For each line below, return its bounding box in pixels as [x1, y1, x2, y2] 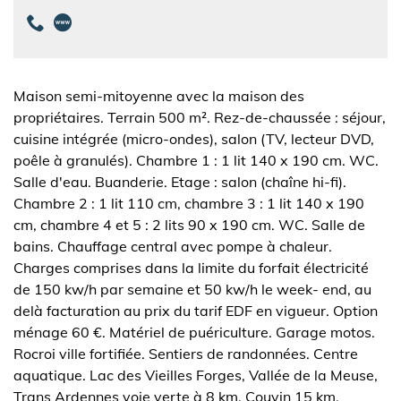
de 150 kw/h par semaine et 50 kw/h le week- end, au [13, 280, 371, 298]
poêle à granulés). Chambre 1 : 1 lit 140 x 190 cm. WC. [13, 151, 379, 169]
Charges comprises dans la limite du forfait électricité [13, 259, 369, 277]
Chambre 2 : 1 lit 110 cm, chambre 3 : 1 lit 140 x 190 [13, 194, 364, 212]
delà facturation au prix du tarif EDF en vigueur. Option [13, 302, 378, 320]
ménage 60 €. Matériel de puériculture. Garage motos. [13, 323, 375, 341]
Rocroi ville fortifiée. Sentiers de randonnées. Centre [13, 345, 358, 363]
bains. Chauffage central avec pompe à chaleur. [13, 237, 332, 255]
